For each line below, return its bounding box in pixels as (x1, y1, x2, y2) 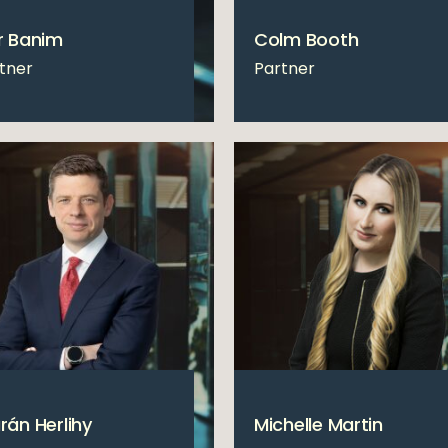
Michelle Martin (254, 411, 383, 437)
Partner (254, 56, 315, 80)
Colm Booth (254, 26, 359, 52)
